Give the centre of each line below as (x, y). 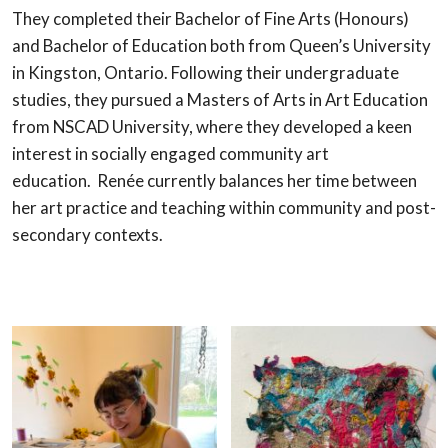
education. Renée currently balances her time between (214, 181)
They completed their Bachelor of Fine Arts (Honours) (210, 19)
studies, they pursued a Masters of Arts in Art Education (220, 100)
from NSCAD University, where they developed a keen (212, 127)
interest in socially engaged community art (170, 154)
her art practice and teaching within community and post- (224, 208)
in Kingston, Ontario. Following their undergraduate (205, 73)
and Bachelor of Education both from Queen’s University (221, 46)
